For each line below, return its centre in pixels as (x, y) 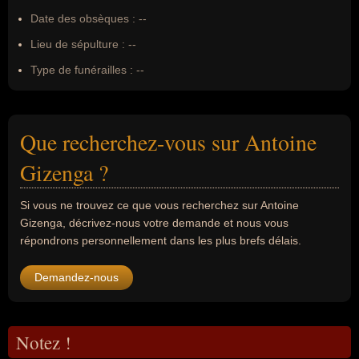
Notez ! (44, 342)
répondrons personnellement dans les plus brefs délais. (161, 240)
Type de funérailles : (82, 70)
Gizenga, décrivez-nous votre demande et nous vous (154, 223)
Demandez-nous (77, 277)
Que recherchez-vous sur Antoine (168, 142)
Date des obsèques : (83, 18)
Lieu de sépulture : (78, 44)
